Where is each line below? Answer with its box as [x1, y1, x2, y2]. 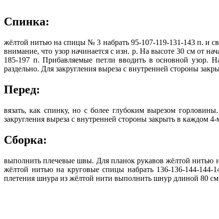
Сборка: [4, 133, 47, 146]
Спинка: [4, 15, 49, 28]
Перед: [4, 83, 40, 96]
